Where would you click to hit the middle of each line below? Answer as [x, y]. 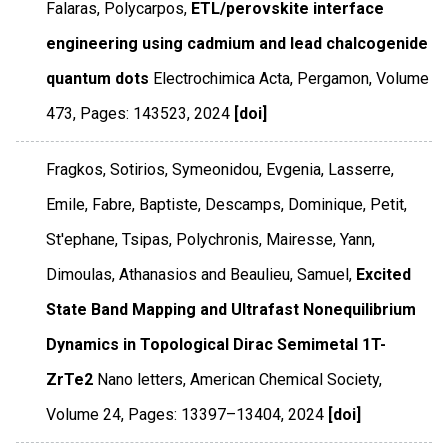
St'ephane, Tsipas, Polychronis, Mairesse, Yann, [211, 239]
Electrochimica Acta [222, 78]
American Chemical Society [285, 379]
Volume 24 [84, 414]
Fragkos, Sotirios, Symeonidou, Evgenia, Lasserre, [220, 169]
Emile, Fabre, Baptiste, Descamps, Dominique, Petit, [227, 204]
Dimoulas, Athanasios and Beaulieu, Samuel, [199, 274]
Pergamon [333, 78]
